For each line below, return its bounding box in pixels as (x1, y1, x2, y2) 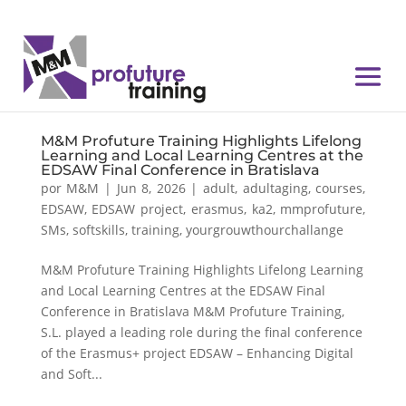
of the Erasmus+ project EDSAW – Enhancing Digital (40, 344, 353, 362)
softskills (72, 221, 125, 238)
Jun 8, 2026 (116, 179, 186, 197)
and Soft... (40, 365, 102, 382)
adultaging (242, 179, 308, 197)
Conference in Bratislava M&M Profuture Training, (40, 303, 344, 320)
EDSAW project (92, 200, 184, 217)
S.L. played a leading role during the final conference (40, 324, 362, 341)
